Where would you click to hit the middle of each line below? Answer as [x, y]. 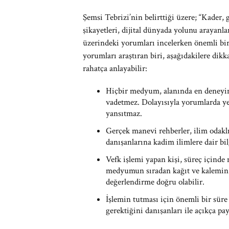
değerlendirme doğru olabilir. [155, 182]
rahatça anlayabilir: [115, 68]
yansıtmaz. [124, 113]
